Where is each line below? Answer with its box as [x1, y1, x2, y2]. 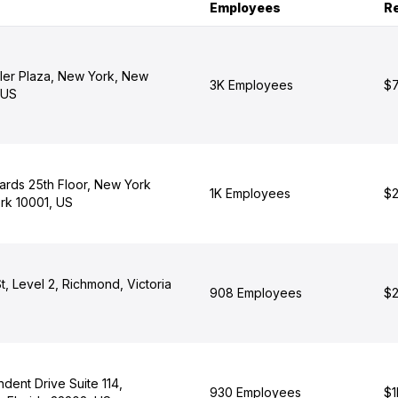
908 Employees [209, 285, 302, 300]
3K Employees [209, 77, 293, 92]
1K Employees [209, 186, 291, 201]
